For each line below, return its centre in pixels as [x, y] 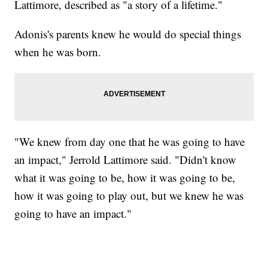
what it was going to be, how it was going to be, [125, 177]
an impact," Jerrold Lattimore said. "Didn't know [126, 159]
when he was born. [58, 51]
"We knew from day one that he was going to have [130, 141]
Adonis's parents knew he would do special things [128, 33]
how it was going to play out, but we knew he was [129, 195]
